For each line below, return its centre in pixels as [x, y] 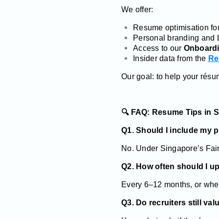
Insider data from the [171, 58]
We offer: [137, 9]
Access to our [158, 48]
